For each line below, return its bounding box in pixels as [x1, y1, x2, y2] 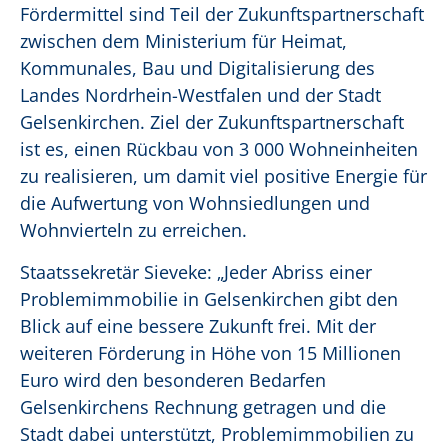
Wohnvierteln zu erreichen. [20, 218, 252, 243]
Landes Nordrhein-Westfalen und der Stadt [20, 83, 381, 108]
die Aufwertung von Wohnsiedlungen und [20, 191, 370, 216]
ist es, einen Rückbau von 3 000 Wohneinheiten [20, 137, 418, 162]
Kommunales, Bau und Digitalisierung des [20, 56, 375, 81]
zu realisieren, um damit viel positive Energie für [20, 164, 427, 189]
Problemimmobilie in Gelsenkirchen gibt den [20, 287, 398, 312]
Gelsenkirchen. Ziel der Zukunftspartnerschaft [20, 110, 404, 135]
